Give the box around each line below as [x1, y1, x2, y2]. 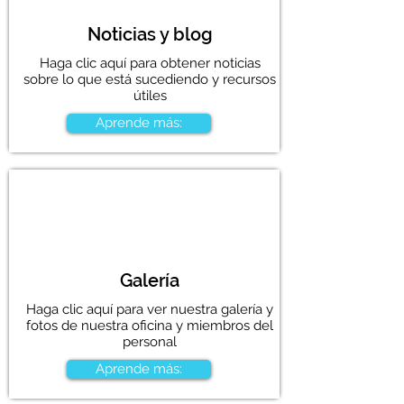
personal [123, 334, 177, 350]
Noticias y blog [87, 23, 213, 45]
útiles [133, 87, 167, 104]
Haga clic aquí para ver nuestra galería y [26, 301, 273, 317]
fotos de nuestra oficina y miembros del [26, 317, 273, 334]
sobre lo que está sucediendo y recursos [23, 71, 276, 87]
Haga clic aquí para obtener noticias [39, 55, 261, 71]
